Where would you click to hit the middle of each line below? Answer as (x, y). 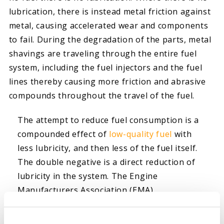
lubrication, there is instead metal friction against (110, 11)
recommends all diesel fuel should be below (106, 204)
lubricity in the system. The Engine (88, 176)
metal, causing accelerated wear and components (108, 25)
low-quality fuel (140, 134)
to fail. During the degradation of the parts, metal (110, 39)
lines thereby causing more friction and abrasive (107, 81)
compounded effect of (63, 134)
